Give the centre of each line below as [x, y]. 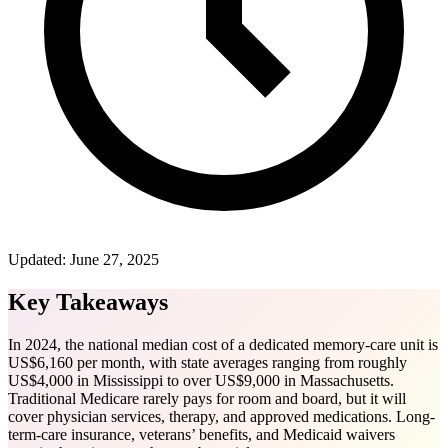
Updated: [37, 259]
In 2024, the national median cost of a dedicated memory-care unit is [223, 344]
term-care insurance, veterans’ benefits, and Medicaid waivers [201, 434]
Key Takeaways [88, 301]
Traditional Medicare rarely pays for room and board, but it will [207, 398]
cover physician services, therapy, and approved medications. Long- [221, 416]
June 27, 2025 [114, 259]
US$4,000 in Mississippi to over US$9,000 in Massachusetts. [201, 380]
